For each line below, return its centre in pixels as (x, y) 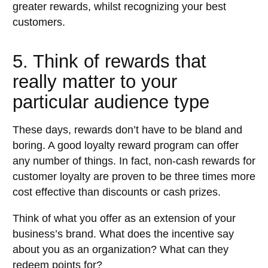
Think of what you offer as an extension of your (124, 218)
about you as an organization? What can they (121, 249)
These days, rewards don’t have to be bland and (127, 130)
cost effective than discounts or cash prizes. (117, 192)
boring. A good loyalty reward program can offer (126, 146)
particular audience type (111, 101)
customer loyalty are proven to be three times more (134, 177)
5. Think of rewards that (109, 61)
